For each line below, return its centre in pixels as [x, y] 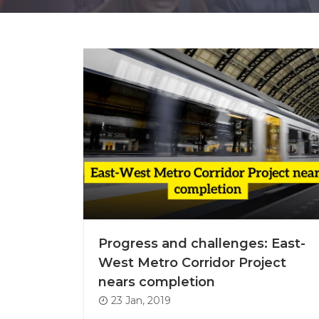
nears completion [157, 282]
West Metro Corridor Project [192, 263]
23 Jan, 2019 [140, 301]
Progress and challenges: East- [202, 244]
